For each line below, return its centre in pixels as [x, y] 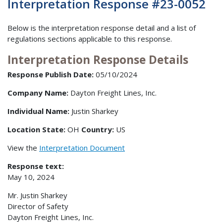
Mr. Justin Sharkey [37, 195]
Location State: [37, 130]
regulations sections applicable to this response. [90, 38]
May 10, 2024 [31, 177]
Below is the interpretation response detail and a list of [102, 28]
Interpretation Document [82, 148]
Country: [99, 130]
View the [23, 148]
